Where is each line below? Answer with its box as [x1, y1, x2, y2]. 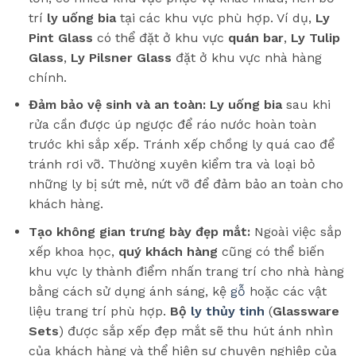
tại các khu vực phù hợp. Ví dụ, [115, 10, 315, 25]
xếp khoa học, [28, 243, 118, 259]
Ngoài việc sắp [250, 223, 342, 239]
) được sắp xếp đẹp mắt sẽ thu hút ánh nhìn [58, 323, 333, 339]
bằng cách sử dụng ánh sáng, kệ [28, 283, 230, 299]
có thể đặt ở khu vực [92, 29, 228, 45]
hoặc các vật [245, 283, 327, 299]
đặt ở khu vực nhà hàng [171, 49, 322, 65]
